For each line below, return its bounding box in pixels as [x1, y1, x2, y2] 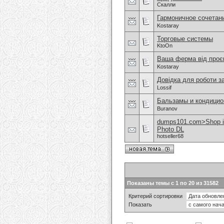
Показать [128, 201, 152, 207]
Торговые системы [157, 35, 213, 42]
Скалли [157, 1, 175, 7]
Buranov [157, 105, 177, 112]
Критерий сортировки [128, 193, 182, 199]
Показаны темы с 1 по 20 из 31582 [127, 180, 218, 186]
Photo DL [157, 125, 184, 133]
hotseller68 [157, 133, 183, 139]
